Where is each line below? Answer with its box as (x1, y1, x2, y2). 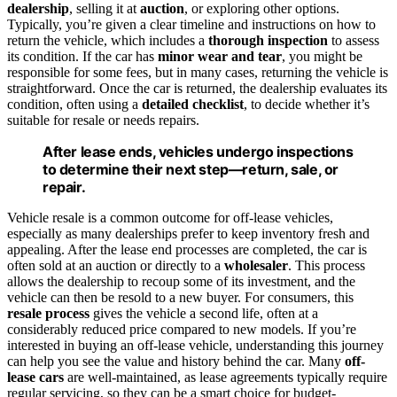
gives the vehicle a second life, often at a (90, 306, 318, 322)
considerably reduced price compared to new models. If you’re (7, 322, 356, 338)
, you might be (282, 49, 362, 65)
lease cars (7, 370, 64, 385)
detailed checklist (142, 97, 244, 113)
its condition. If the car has (7, 49, 158, 65)
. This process (288, 258, 365, 274)
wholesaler (224, 258, 288, 274)
